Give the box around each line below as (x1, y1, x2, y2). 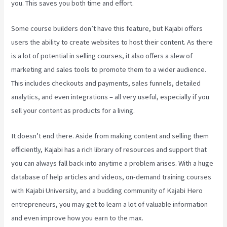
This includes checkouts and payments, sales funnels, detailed (11, 78, 201, 88)
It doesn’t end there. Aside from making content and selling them (11, 131, 209, 141)
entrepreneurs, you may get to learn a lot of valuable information (11, 200, 208, 209)
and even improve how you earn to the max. (11, 213, 144, 223)
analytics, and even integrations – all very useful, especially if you (11, 92, 210, 101)
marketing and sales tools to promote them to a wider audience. (11, 64, 207, 74)
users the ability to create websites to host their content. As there (11, 37, 213, 47)
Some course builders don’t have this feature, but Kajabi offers (11, 23, 203, 33)
